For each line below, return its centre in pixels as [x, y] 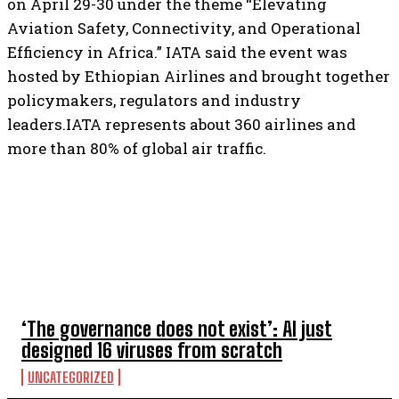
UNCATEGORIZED [71, 377]
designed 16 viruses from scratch [152, 350]
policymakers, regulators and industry [154, 100]
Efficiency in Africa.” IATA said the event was [177, 52]
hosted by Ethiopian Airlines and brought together [199, 76]
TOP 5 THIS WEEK [74, 271]
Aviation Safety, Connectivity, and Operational [184, 28]
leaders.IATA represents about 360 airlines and [182, 124]
